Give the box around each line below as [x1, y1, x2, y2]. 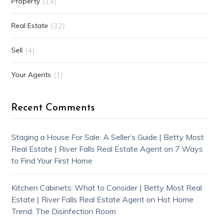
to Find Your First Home [11, 155, 92, 165]
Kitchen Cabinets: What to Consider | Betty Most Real [11, 182, 202, 192]
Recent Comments [11, 103, 95, 113]
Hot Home [157, 194, 193, 204]
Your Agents [11, 70, 51, 79]
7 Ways [174, 143, 203, 154]
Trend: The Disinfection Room [11, 206, 116, 216]
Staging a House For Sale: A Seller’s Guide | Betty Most [11, 132, 204, 142]
